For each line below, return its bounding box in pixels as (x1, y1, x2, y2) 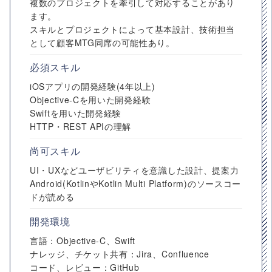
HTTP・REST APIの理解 (30, 120, 132, 132)
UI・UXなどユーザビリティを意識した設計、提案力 (30, 164, 239, 176)
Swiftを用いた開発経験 (30, 107, 122, 119)
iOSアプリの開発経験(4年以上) (30, 80, 155, 92)
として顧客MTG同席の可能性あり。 (30, 36, 175, 49)
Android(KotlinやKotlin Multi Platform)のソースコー (30, 177, 242, 189)
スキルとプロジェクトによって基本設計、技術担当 (30, 23, 236, 35)
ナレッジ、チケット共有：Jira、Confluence (30, 248, 209, 260)
